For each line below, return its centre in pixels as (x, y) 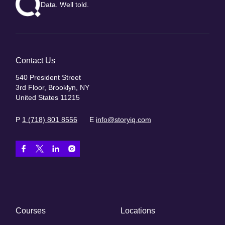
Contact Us (35, 61)
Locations (138, 210)
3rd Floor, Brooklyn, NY (52, 87)
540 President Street (48, 77)
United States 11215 (48, 97)
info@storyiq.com (124, 119)
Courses (31, 210)
